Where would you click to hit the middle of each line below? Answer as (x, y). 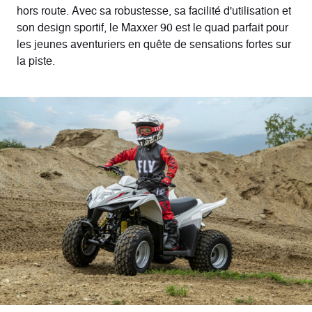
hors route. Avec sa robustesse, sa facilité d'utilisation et (154, 10)
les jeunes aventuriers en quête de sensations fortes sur (154, 43)
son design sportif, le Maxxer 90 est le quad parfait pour (153, 26)
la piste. (36, 60)
